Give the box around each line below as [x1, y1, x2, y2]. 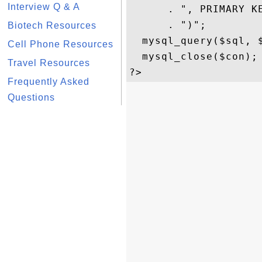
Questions [8, 92, 55, 102]
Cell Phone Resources [8, 39, 113, 49]
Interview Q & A [8, 2, 80, 12]
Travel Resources [8, 58, 90, 68]
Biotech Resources [8, 20, 96, 30]
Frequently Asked [8, 77, 89, 87]
